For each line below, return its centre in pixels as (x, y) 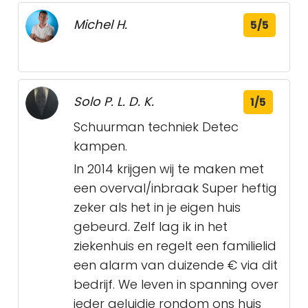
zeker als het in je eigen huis (157, 208)
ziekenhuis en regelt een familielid (175, 246)
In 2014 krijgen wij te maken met (169, 169)
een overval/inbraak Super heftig (175, 188)
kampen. (100, 146)
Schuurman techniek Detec (156, 127)
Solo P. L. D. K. (114, 102)
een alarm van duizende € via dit (176, 265)
